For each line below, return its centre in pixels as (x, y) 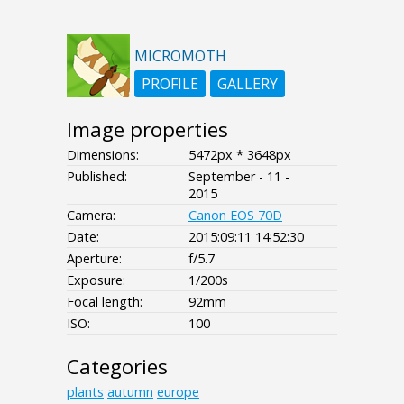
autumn (130, 392)
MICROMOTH (180, 56)
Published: (97, 177)
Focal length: (105, 302)
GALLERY (248, 84)
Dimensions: (103, 155)
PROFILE (170, 84)
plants (85, 392)
